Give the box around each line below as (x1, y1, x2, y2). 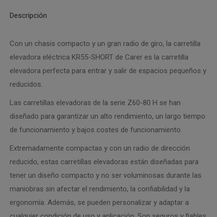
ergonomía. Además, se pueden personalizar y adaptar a (10, 198, 189, 207)
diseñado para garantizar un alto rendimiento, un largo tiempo (10, 112, 205, 121)
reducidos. (10, 80, 43, 89)
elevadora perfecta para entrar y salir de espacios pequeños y (10, 66, 206, 76)
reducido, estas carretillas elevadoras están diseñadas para (10, 157, 199, 167)
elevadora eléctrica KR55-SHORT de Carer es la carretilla (10, 53, 188, 62)
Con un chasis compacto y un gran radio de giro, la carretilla (10, 39, 201, 48)
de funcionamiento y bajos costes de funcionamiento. (10, 125, 182, 135)
